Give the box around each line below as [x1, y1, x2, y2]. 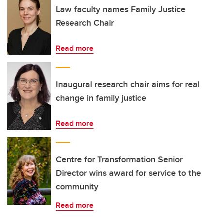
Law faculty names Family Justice [56, 3, 186, 15]
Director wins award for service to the [56, 167, 201, 179]
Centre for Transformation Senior [56, 153, 183, 166]
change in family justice [56, 92, 146, 104]
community [56, 180, 98, 193]
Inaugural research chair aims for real [56, 78, 200, 91]
